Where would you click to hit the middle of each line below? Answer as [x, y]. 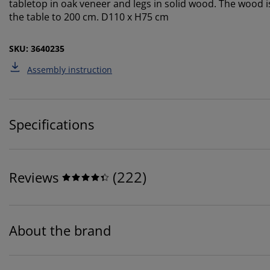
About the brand [60, 231]
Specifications [52, 124]
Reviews [34, 177]
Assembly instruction [70, 70]
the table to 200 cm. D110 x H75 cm [90, 17]
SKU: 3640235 [37, 49]
